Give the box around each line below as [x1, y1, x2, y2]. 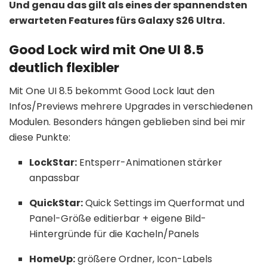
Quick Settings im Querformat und [83, 196, 245, 210]
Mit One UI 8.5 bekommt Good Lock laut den [9, 84, 215, 98]
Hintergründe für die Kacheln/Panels [29, 227, 200, 241]
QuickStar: [29, 196, 83, 210]
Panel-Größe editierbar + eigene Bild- [29, 212, 207, 226]
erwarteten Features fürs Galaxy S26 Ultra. [9, 13, 225, 27]
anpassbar [29, 171, 80, 185]
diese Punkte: [9, 131, 70, 145]
